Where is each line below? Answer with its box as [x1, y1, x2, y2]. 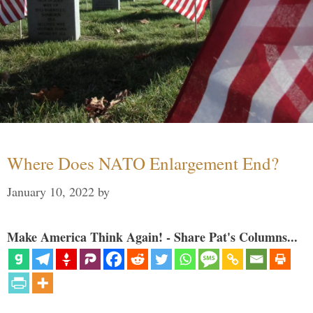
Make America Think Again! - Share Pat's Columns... [7, 227, 298, 246]
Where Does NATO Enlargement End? [7, 151, 279, 175]
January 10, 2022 [7, 182, 94, 200]
